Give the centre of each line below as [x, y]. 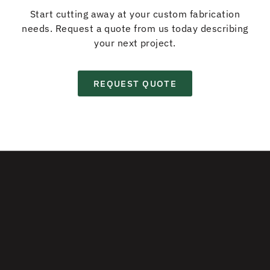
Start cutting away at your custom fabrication [135, 14]
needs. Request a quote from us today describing [135, 28]
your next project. [135, 42]
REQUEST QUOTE [135, 84]
